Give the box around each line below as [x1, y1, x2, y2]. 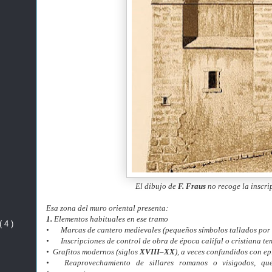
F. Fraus [178, 182, 206, 191]
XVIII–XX [140, 247, 175, 256]
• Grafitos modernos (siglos [46, 247, 140, 256]
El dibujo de [135, 182, 178, 191]
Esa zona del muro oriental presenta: [46, 203, 168, 212]
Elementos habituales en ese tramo [52, 214, 168, 223]
